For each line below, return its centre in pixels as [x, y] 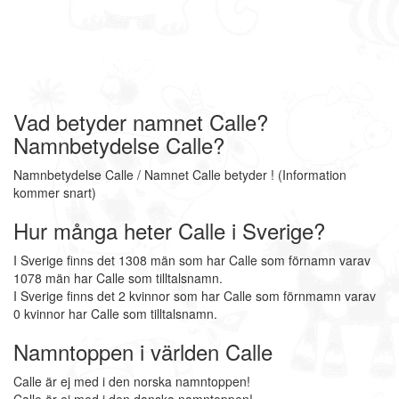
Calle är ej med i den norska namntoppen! [132, 381]
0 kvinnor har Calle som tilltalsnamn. [115, 313]
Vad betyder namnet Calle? [141, 122]
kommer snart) [55, 192]
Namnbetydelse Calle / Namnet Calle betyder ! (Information [180, 175]
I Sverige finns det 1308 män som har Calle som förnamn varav [192, 260]
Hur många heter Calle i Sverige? [169, 230]
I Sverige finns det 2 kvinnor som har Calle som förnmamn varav [195, 296]
